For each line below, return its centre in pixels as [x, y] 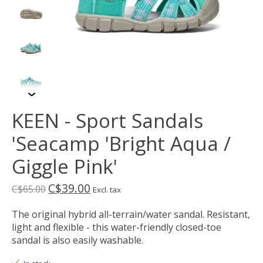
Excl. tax [107, 189]
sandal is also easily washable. [77, 240]
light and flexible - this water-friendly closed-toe [117, 227]
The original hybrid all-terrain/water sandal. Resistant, [131, 214]
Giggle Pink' [65, 166]
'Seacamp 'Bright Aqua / [121, 143]
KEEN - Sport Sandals [107, 120]
